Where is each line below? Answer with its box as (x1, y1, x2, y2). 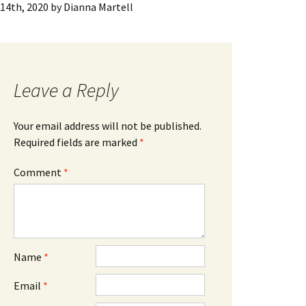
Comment (14, 165, 64, 179)
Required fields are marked (14, 135, 139, 149)
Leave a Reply (14, 77, 119, 102)
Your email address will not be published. (14, 118, 201, 133)
